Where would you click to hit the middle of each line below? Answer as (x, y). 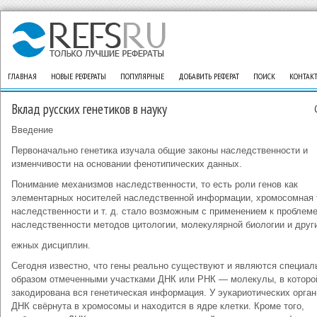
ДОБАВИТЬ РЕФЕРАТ (209, 76)
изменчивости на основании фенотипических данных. (127, 164)
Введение (32, 130)
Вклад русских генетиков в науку (89, 109)
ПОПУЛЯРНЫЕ (142, 76)
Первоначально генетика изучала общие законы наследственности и (160, 150)
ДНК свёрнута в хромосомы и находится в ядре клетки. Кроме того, (158, 306)
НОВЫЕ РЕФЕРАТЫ (79, 76)
